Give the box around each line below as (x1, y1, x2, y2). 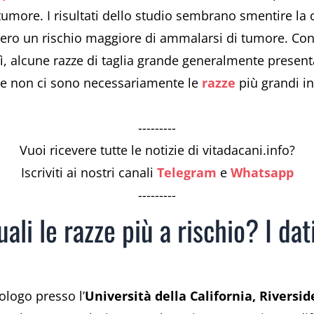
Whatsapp (230, 163, 294, 181)
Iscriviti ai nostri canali (20, 163, 157, 181)
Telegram (156, 163, 217, 181)
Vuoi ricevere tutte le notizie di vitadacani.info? (19, 141, 295, 158)
